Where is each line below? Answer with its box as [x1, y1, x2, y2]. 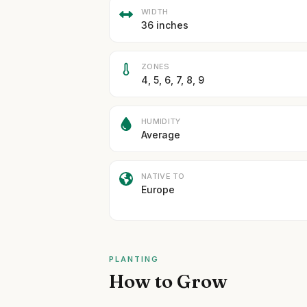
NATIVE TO [141, 171, 185, 181]
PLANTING [109, 254, 160, 264]
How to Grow [109, 269, 228, 293]
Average [141, 129, 181, 140]
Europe [141, 184, 175, 195]
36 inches [141, 19, 189, 31]
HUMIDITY [141, 116, 181, 126]
